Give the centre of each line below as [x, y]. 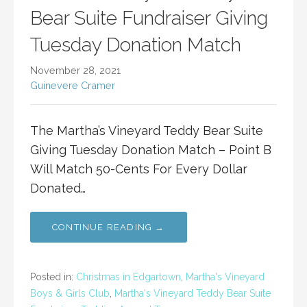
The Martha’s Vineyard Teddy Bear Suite [147, 130]
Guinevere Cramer [73, 85]
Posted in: [53, 277]
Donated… [58, 188]
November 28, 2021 [75, 70]
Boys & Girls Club [70, 293]
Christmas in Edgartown [128, 277]
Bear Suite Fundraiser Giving [149, 18]
